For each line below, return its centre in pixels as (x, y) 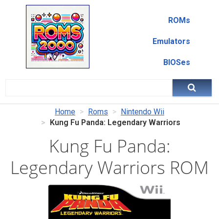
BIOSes (176, 62)
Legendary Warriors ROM (109, 167)
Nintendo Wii (142, 112)
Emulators (171, 41)
